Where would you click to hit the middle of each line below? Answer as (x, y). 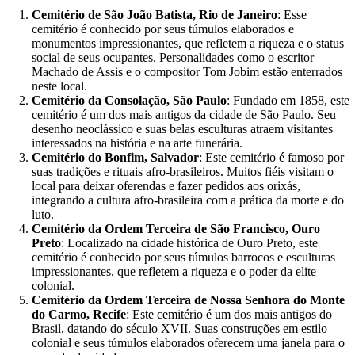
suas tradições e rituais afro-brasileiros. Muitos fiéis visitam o (183, 171)
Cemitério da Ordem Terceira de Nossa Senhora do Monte (188, 300)
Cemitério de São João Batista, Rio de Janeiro (155, 14)
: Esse (292, 14)
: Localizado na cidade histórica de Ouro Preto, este (189, 242)
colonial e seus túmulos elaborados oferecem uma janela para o (188, 342)
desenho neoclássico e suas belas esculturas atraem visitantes (182, 128)
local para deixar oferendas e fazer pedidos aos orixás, (166, 185)
